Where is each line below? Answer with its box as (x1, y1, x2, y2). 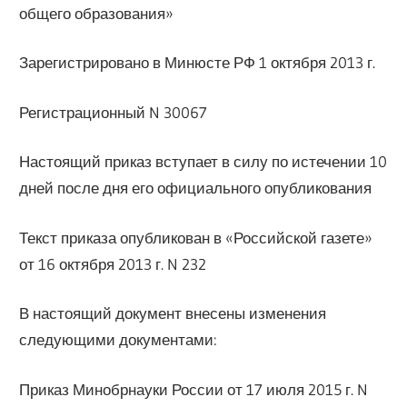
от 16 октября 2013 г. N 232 (19, 253, 207, 273)
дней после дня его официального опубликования (19, 178, 372, 198)
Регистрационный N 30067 (19, 102, 208, 122)
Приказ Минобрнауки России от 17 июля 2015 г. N (19, 379, 369, 399)
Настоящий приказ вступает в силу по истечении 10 (19, 152, 388, 172)
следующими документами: (19, 330, 218, 350)
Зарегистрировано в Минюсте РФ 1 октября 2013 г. (19, 53, 376, 73)
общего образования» (19, 3, 174, 23)
